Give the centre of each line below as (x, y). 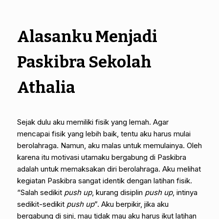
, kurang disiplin (118, 192)
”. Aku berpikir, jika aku (131, 204)
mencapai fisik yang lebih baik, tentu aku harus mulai (104, 133)
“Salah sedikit (41, 192)
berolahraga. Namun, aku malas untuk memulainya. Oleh (109, 145)
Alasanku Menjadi (87, 36)
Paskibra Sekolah (84, 62)
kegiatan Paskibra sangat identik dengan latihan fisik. (105, 180)
